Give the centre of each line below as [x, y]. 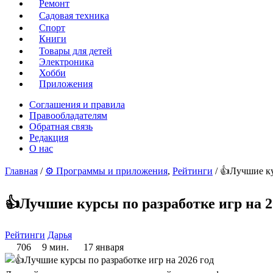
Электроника [66, 62]
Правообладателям [68, 116]
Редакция [49, 138]
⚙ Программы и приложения [106, 171]
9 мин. [55, 247]
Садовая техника [74, 16]
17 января [102, 247]
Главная [21, 171]
